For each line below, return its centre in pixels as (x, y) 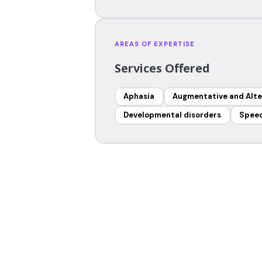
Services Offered (162, 68)
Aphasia (139, 96)
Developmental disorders (172, 115)
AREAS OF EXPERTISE (155, 44)
